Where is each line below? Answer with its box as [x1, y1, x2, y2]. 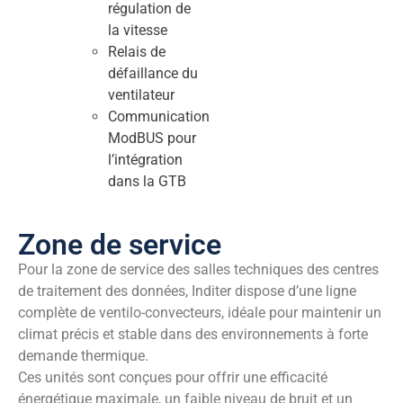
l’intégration [108, 150, 184, 168]
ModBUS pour [108, 129, 197, 147]
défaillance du [108, 64, 199, 82]
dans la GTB [108, 172, 187, 190]
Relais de [108, 42, 166, 60]
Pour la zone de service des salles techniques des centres [18, 260, 379, 278]
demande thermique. [18, 346, 148, 364]
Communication [108, 107, 210, 125]
